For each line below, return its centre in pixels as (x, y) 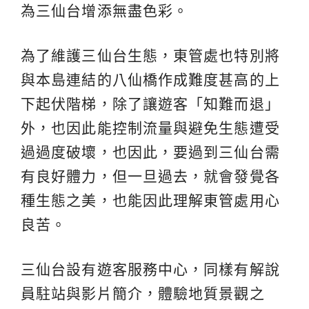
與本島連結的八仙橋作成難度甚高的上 (150, 79)
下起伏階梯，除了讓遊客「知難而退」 (150, 103)
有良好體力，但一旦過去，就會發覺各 (150, 176)
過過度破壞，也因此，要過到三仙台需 (150, 152)
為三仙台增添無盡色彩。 (105, 10)
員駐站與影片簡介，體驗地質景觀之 (143, 293)
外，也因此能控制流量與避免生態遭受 (150, 128)
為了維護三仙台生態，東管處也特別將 (150, 55)
